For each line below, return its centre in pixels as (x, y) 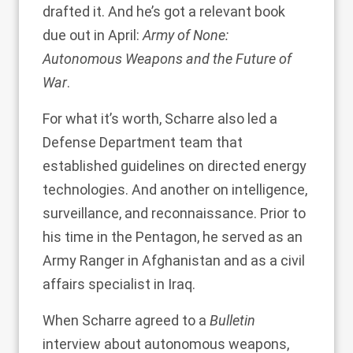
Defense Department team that (143, 142)
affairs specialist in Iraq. (119, 284)
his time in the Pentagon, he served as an (173, 237)
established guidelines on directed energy (175, 166)
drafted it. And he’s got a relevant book (164, 11)
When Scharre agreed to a (126, 320)
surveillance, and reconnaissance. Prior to (174, 213)
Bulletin (232, 320)
